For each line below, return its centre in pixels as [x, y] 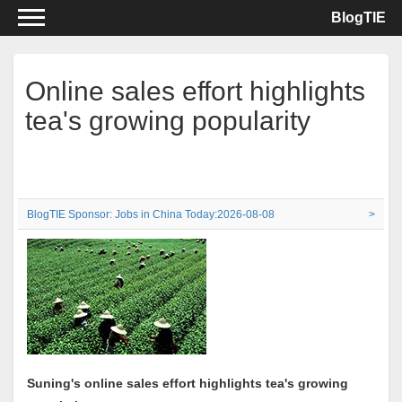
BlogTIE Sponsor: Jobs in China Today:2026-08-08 [151, 214]
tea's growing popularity [168, 121]
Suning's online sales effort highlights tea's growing [188, 383]
